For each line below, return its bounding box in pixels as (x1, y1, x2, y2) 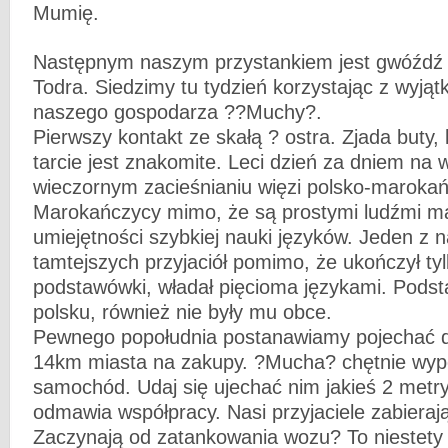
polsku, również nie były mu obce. (33, 301, 332, 324)
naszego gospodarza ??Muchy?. (33, 101, 322, 124)
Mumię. (33, 2, 99, 25)
